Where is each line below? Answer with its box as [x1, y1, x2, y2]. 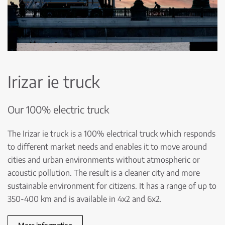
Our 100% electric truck [8, 102, 109, 116]
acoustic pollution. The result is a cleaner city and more [8, 167, 200, 178]
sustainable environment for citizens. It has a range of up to [8, 180, 216, 191]
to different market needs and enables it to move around [8, 141, 207, 152]
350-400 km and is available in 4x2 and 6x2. [8, 193, 162, 204]
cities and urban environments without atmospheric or [8, 154, 200, 165]
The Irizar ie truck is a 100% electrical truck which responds [8, 128, 215, 139]
